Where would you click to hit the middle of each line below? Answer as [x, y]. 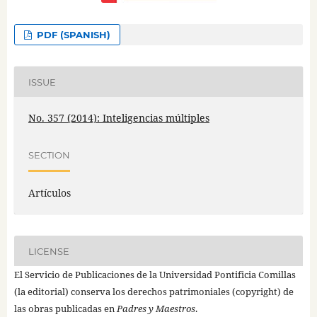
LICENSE [48, 251]
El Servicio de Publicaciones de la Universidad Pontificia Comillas [155, 275]
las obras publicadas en [65, 309]
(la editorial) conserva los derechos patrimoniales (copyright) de [154, 292]
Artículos [49, 193]
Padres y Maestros [156, 309]
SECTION [49, 155]
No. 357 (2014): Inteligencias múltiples [119, 118]
